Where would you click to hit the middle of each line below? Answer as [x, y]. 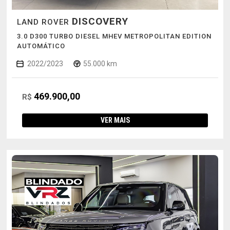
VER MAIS [115, 120]
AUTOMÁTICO [41, 46]
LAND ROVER [44, 22]
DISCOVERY [100, 21]
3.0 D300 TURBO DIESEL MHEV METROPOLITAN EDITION [114, 36]
